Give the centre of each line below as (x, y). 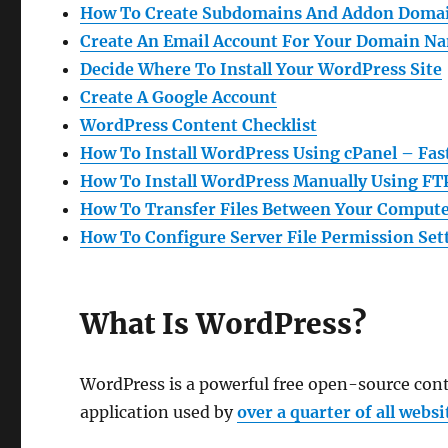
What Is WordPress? (223, 324)
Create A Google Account (179, 97)
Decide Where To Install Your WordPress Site (261, 69)
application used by (159, 412)
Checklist (280, 125)
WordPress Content (161, 125)
